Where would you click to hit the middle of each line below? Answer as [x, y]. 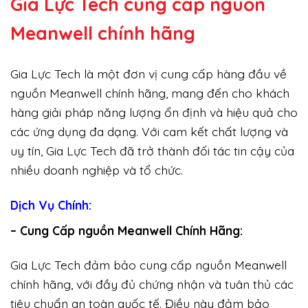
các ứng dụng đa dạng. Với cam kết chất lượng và [149, 131]
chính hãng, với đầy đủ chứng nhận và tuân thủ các [152, 284]
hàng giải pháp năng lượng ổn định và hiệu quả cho [154, 112]
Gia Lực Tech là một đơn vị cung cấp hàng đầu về [148, 73]
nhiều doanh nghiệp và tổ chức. [97, 169]
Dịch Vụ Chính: [51, 205]
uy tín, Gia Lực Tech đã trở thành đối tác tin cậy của [152, 150]
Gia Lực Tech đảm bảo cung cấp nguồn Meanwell [148, 265]
